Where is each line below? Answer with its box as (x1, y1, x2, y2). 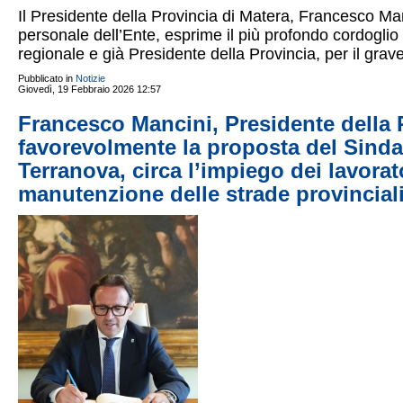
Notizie (76, 73, 105, 84)
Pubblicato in (18, 73, 73, 84)
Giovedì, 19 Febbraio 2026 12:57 (18, 84, 161, 94)
